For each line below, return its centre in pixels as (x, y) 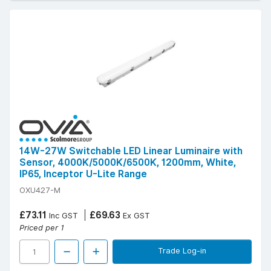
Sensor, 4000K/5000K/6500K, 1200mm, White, (128, 163)
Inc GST (62, 216)
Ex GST (135, 216)
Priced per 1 (42, 228)
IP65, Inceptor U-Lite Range (83, 174)
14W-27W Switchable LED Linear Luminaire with (131, 151)
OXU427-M (40, 190)
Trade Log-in (182, 251)
